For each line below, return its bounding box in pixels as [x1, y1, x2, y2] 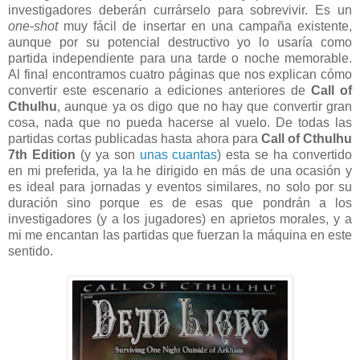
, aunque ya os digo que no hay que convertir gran [57, 99, 352, 113]
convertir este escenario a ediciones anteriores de [8, 83, 311, 97]
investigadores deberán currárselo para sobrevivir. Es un [8, 2, 352, 17]
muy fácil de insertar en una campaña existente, [58, 18, 352, 33]
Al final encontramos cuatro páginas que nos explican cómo [8, 67, 352, 81]
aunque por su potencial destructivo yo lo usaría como [8, 35, 352, 49]
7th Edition [8, 147, 76, 162]
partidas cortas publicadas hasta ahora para [8, 131, 261, 145]
